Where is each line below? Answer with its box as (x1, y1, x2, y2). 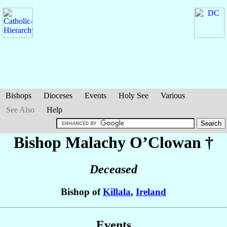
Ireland (136, 186, 166, 198)
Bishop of (61, 186, 103, 198)
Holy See (119, 91, 148, 100)
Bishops (6, 91, 31, 100)
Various (161, 91, 185, 100)
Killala (103, 186, 131, 198)
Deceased (90, 163, 137, 176)
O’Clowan (130, 133, 201, 152)
